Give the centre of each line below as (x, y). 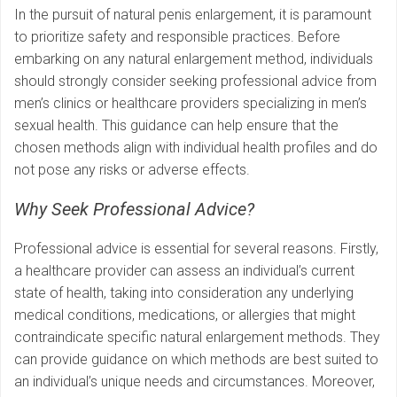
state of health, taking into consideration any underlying (184, 293)
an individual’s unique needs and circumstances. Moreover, (195, 382)
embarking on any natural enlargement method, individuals (194, 59)
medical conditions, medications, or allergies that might (185, 315)
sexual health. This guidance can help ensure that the (176, 126)
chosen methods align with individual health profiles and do (196, 148)
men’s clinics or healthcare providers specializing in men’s (191, 104)
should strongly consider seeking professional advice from (195, 82)
